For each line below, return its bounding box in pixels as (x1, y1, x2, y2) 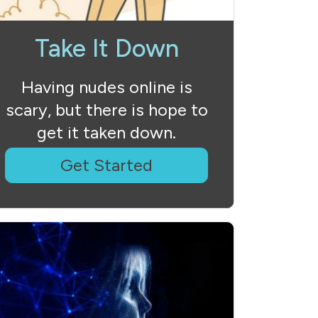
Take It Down (34, 33, 179, 63)
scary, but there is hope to (5, 99, 208, 120)
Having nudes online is (21, 77, 192, 97)
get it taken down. (37, 122, 177, 143)
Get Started (60, 155, 153, 175)
